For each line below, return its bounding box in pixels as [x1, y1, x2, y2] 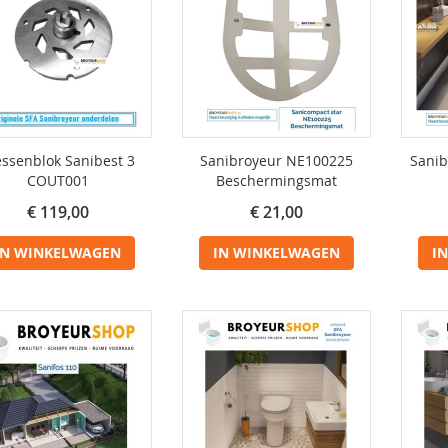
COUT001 [26, 171, 89, 190]
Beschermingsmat [216, 171, 337, 190]
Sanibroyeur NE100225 [200, 151, 353, 170]
